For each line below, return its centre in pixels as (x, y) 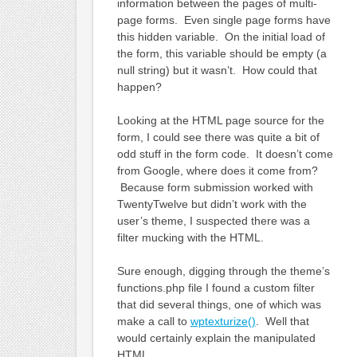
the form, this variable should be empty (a (222, 53)
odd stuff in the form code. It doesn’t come (225, 153)
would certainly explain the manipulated (216, 337)
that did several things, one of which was (219, 304)
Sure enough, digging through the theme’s (223, 271)
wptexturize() (223, 321)
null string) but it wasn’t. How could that (217, 70)
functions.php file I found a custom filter (216, 287)
